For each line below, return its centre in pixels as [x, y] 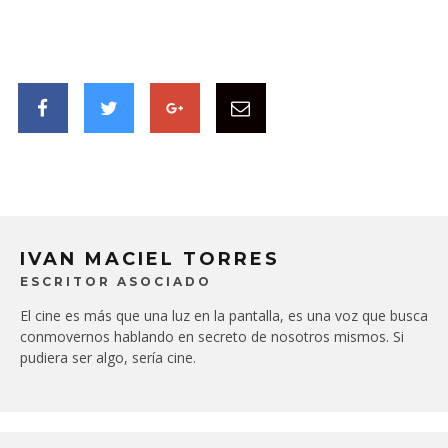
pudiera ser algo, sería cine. [108, 358]
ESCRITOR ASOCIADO [116, 282]
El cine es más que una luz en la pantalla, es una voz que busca [224, 316]
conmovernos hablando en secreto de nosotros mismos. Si [212, 337]
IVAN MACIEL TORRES [150, 259]
